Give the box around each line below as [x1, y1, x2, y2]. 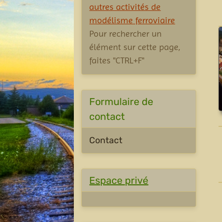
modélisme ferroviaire [89, 15, 175, 25]
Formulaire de [89, 95, 154, 108]
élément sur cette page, [89, 42, 181, 52]
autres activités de [89, 1, 161, 12]
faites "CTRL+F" [89, 55, 145, 65]
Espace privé [89, 174, 149, 186]
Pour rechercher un [89, 28, 162, 39]
